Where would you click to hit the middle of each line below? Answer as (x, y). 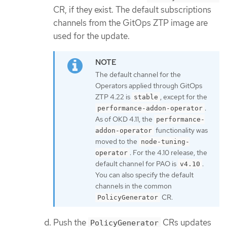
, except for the (184, 97)
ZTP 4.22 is (113, 97)
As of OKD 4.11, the (125, 119)
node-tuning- (165, 141)
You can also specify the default (144, 175)
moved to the (117, 141)
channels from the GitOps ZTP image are (130, 23)
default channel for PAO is (137, 163)
